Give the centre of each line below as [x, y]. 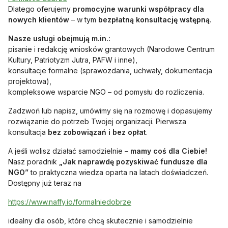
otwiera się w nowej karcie [175, 201]
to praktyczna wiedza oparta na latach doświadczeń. [118, 172]
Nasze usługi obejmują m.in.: [59, 38]
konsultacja [28, 132]
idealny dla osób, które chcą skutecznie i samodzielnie [101, 220]
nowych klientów [39, 19]
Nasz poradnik [34, 161]
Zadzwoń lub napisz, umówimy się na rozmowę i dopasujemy [110, 110]
